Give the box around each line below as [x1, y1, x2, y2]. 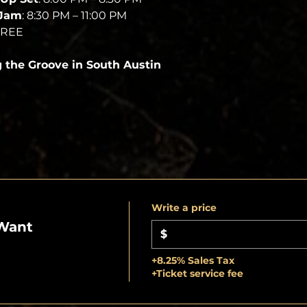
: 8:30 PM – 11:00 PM [21, 8, 127, 22]
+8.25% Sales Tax [151, 254, 234, 267]
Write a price [151, 201, 217, 214]
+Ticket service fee [151, 267, 243, 280]
